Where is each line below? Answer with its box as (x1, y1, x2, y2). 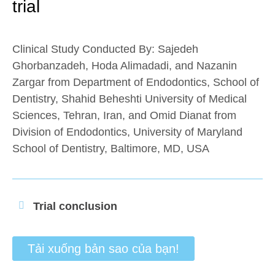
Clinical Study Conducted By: (12, 43, 158, 55)
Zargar (12, 76, 45, 88)
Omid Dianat (150, 109, 211, 122)
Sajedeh (158, 43, 198, 55)
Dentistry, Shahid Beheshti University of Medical (12, 93, 247, 105)
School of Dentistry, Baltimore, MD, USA (12, 142, 209, 155)
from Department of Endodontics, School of (45, 76, 259, 88)
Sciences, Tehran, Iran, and (12, 109, 150, 122)
